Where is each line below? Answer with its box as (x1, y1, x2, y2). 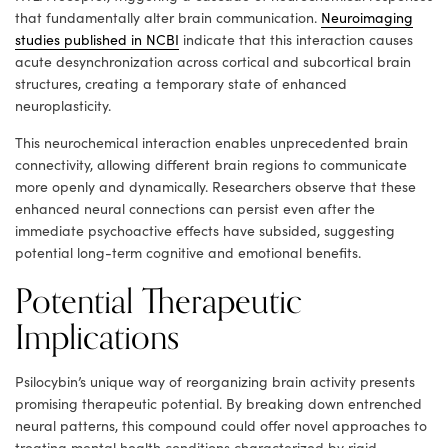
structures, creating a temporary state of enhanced (15, 73, 347, 93)
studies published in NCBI (15, 29, 179, 49)
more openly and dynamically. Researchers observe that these (15, 176, 416, 196)
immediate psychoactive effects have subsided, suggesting (15, 220, 395, 240)
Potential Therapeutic (15, 273, 302, 330)
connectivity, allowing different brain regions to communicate (15, 154, 407, 174)
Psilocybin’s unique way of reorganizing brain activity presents (15, 371, 415, 391)
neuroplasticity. (15, 95, 111, 115)
